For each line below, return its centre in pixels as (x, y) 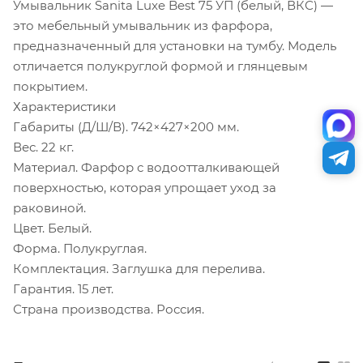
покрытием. (50, 86)
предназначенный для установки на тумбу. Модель (175, 45)
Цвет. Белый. (52, 228)
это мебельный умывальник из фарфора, (143, 25)
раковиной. (49, 207)
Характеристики (64, 106)
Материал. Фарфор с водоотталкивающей (146, 167)
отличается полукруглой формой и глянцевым (160, 66)
